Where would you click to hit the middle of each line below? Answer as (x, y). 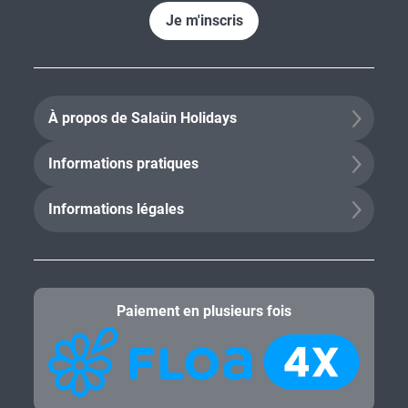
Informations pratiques (123, 163)
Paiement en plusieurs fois (204, 311)
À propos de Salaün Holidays (143, 118)
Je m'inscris (204, 20)
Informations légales (116, 209)
